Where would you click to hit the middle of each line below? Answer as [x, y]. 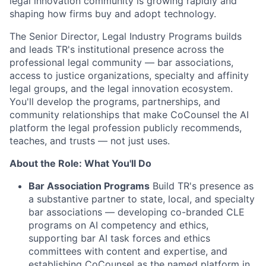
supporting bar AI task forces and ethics [119, 238]
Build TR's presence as [203, 186]
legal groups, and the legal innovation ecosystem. [121, 89]
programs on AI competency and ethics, [118, 225]
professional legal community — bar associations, [121, 63]
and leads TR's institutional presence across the [117, 50]
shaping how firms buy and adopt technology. [113, 14]
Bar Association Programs [89, 186]
